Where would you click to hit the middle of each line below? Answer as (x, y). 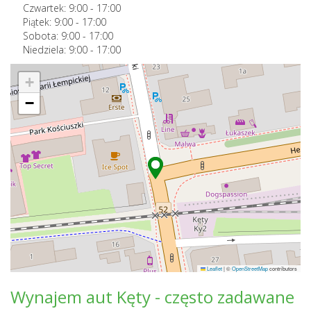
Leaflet (214, 268)
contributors (283, 268)
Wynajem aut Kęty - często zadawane (152, 296)
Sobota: (42, 35)
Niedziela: (46, 49)
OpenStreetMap (250, 268)
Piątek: (39, 22)
